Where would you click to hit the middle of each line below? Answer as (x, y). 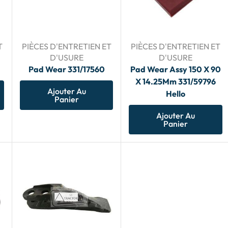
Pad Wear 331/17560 (66, 69)
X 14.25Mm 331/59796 (175, 82)
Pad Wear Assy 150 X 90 (175, 69)
